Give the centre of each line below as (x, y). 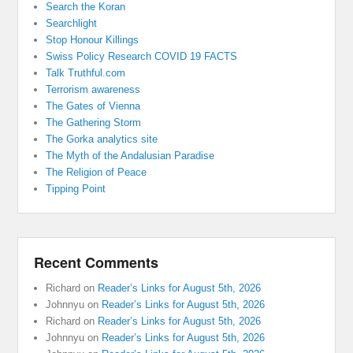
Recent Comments (97, 263)
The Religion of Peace (97, 173)
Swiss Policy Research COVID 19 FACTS (142, 57)
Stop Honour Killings (93, 40)
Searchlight (72, 24)
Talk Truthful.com (86, 73)
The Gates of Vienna (93, 106)
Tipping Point (76, 189)
